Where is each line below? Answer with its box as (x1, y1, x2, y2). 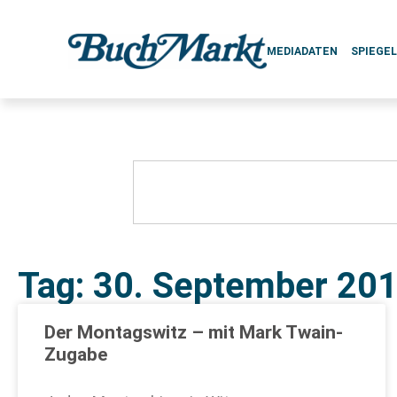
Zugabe (44, 344, 107, 365)
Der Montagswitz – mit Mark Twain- (44, 322, 343, 343)
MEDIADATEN (267, 45, 339, 58)
